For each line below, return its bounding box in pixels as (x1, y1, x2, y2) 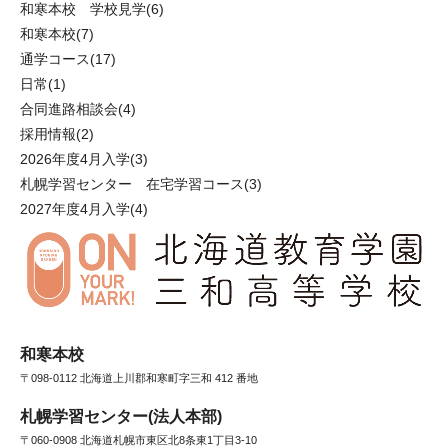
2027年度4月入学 (20, 201, 130, 218)
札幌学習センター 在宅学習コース (20, 176, 244, 193)
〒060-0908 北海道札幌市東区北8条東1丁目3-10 (20, 433, 257, 446)
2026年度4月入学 (20, 151, 130, 168)
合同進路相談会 (20, 101, 118, 118)
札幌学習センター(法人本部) (20, 407, 222, 425)
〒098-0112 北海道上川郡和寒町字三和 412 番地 (20, 371, 258, 384)
